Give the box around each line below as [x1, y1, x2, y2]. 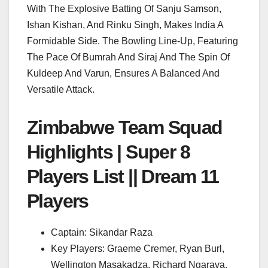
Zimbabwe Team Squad [27, 117, 223, 139]
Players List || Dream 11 [27, 166, 219, 188]
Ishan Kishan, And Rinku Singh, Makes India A [27, 20, 223, 31]
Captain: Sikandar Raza [51, 227, 153, 238]
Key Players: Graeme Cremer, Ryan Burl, [51, 243, 224, 254]
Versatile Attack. [27, 84, 95, 95]
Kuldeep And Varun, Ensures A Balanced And [27, 68, 220, 79]
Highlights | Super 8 [27, 141, 190, 163]
